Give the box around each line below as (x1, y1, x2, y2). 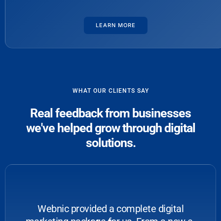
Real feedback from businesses (30, 106, 191, 121)
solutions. (85, 136, 136, 150)
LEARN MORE (95, 22, 136, 29)
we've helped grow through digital (26, 121, 195, 136)
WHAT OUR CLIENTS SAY (72, 87, 149, 95)
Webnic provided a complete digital (37, 203, 184, 215)
